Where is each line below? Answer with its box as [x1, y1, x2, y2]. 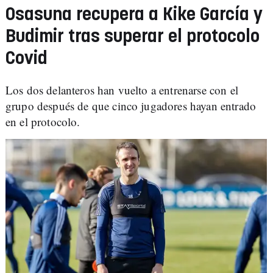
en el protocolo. [5, 114, 80, 129]
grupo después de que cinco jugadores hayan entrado [5, 98, 257, 113]
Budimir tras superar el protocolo [5, 28, 260, 46]
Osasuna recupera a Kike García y [5, 6, 263, 24]
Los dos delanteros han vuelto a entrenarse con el [5, 82, 238, 97]
